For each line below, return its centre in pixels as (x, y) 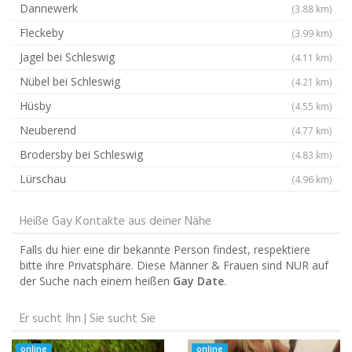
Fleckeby (42, 32)
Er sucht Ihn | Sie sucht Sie (88, 319)
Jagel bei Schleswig (67, 57)
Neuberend (48, 130)
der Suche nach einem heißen (96, 280)
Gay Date (198, 280)
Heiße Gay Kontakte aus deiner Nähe (115, 221)
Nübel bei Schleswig (70, 81)
